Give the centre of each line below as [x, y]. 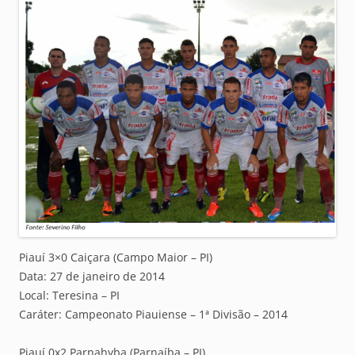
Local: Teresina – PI [69, 296]
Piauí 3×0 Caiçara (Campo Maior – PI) [116, 258]
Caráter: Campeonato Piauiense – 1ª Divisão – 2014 [153, 315]
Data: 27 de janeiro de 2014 [92, 277]
